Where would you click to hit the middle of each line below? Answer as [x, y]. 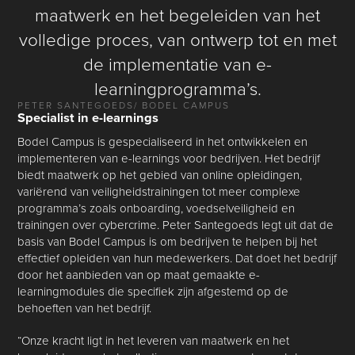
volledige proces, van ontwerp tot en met [177, 40]
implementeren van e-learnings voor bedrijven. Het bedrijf [169, 158]
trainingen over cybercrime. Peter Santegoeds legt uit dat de [176, 225]
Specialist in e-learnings [88, 118]
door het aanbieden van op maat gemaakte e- [139, 275]
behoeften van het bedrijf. [85, 308]
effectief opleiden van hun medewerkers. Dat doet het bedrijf [177, 258]
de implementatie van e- [177, 64]
